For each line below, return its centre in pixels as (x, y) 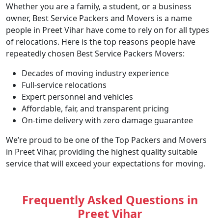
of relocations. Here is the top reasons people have (101, 41)
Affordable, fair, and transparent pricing (95, 108)
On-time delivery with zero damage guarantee (107, 120)
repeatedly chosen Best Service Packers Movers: (95, 53)
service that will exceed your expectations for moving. (106, 163)
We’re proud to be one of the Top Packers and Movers (106, 140)
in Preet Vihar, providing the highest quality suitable (102, 151)
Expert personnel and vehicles (77, 96)
